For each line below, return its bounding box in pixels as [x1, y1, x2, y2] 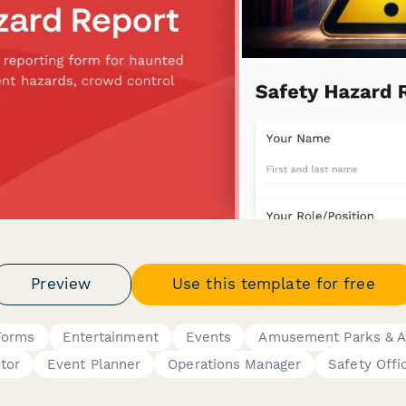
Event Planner [46, 355, 141, 372]
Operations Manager [168, 355, 302, 372]
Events [185, 328, 232, 345]
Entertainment [62, 328, 159, 345]
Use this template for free [172, 275, 375, 293]
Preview [31, 275, 92, 293]
